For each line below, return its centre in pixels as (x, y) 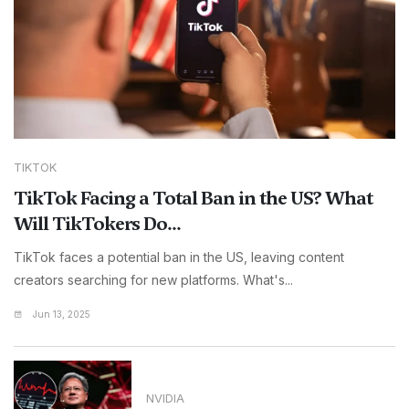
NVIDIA (165, 399)
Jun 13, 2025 (60, 315)
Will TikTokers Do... (97, 224)
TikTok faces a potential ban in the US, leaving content (179, 257)
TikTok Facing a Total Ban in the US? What (193, 199)
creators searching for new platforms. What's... (153, 280)
